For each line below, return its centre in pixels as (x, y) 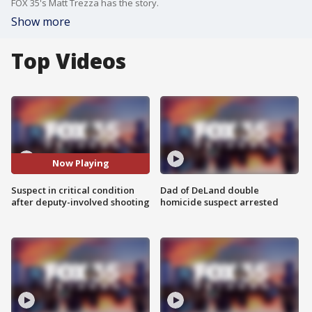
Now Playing (80, 163)
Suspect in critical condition (73, 190)
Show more (41, 22)
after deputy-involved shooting (80, 202)
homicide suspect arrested (219, 202)
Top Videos (69, 61)
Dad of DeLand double (210, 190)
